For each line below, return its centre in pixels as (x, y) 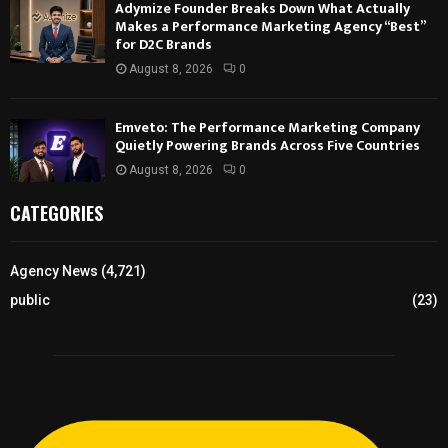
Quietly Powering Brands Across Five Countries (267, 145)
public (30, 300)
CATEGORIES (56, 213)
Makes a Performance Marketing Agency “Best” (270, 26)
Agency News (54, 271)
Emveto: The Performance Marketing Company (267, 127)
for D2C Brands (163, 44)
